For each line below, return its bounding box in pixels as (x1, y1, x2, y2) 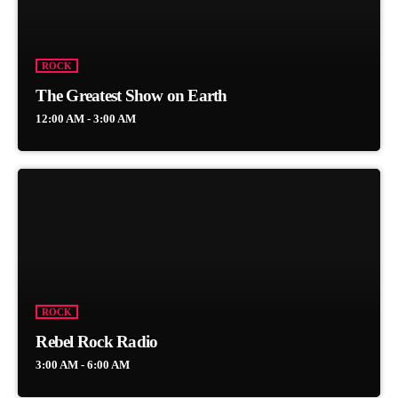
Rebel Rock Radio (36, 332, 158, 352)
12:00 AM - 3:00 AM (36, 112, 137, 126)
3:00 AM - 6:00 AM (36, 358, 131, 372)
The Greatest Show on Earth (36, 86, 227, 106)
